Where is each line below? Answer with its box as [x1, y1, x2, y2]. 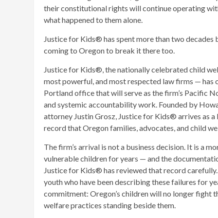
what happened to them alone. [44, 15, 143, 24]
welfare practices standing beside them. [44, 200, 176, 210]
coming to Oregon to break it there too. [44, 45, 175, 55]
